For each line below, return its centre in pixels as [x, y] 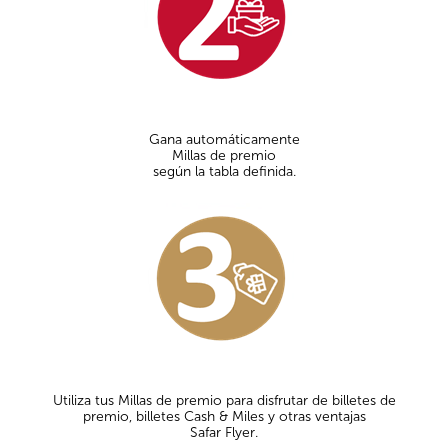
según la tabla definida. [224, 171]
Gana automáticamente [224, 139]
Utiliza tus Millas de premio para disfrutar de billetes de [224, 400]
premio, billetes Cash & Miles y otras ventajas [224, 416]
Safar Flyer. [224, 432]
